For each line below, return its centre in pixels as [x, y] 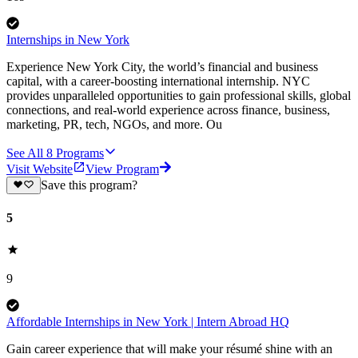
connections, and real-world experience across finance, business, [168, 109]
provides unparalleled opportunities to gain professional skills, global [179, 95]
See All [25, 153]
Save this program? [89, 185]
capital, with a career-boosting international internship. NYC [158, 81]
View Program [122, 169]
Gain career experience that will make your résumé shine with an [169, 348]
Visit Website [40, 169]
